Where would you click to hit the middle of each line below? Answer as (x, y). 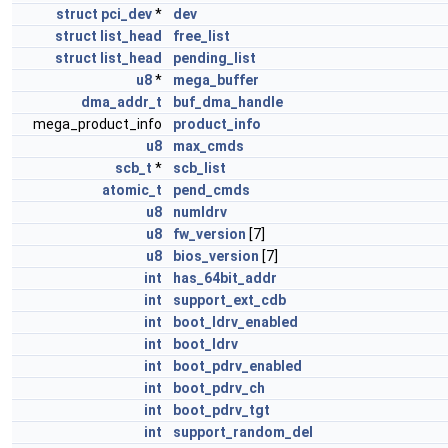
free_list (201, 36)
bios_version (216, 256)
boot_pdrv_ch (219, 388)
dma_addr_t (121, 102)
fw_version (209, 234)
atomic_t (132, 190)
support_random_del (243, 432)
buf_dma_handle (228, 102)
